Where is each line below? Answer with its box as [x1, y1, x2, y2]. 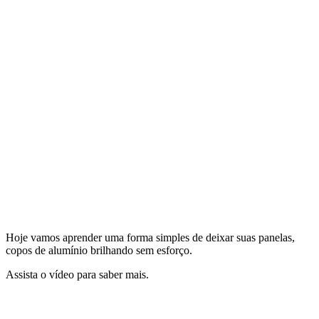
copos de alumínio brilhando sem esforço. [6, 244, 192, 256]
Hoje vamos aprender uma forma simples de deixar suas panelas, [6, 231, 295, 244]
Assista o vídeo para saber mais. [6, 268, 149, 281]
